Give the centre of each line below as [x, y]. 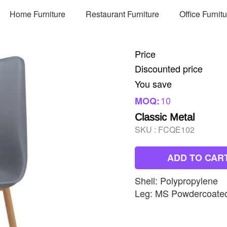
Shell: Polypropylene [176, 180]
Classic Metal [165, 117]
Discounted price [169, 68]
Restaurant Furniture [123, 14]
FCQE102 [176, 129]
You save [153, 84]
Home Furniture [38, 14]
